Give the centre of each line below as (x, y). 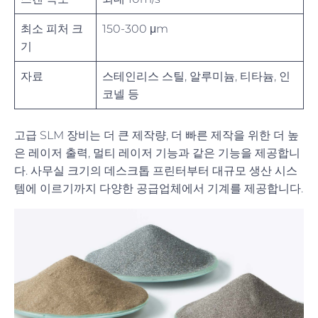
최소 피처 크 (52, 28)
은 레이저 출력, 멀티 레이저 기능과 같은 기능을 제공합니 (157, 153)
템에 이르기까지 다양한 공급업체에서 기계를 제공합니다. (159, 188)
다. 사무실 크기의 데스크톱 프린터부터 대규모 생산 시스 (156, 170)
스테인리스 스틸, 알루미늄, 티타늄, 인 (196, 76)
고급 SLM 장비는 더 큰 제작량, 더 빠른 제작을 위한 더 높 (157, 135)
